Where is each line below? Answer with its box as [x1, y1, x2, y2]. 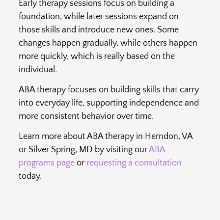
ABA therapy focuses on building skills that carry [18, 85, 199, 95]
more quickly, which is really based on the [18, 51, 175, 61]
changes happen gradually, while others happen [18, 38, 197, 48]
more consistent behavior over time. [18, 111, 154, 122]
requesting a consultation [86, 158, 182, 168]
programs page [18, 158, 75, 168]
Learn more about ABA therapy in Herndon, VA [18, 132, 192, 142]
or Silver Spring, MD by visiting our [18, 145, 149, 155]
